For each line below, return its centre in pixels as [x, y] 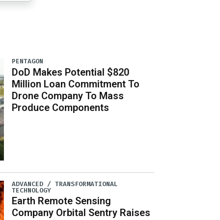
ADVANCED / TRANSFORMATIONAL [65, 184]
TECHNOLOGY [32, 190]
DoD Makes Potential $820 [71, 72]
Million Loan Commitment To [76, 84]
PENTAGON [28, 61]
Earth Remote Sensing [62, 201]
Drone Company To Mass [68, 96]
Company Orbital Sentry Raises [81, 212]
